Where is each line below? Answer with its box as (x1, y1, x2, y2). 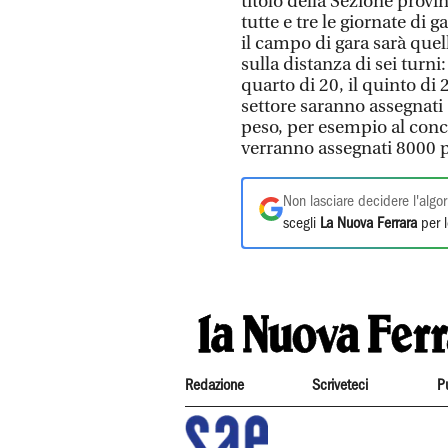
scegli (283, 216, 320, 231)
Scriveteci (312, 378, 369, 393)
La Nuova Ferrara (320, 216, 417, 231)
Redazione (185, 378, 244, 393)
